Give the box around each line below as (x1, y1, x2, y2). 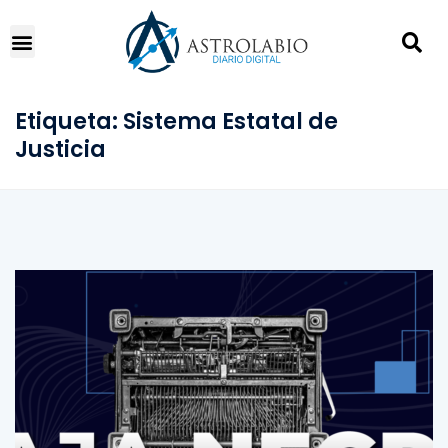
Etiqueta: (15, 106, 123, 137)
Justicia (15, 134, 106, 165)
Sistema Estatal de (123, 106, 338, 137)
